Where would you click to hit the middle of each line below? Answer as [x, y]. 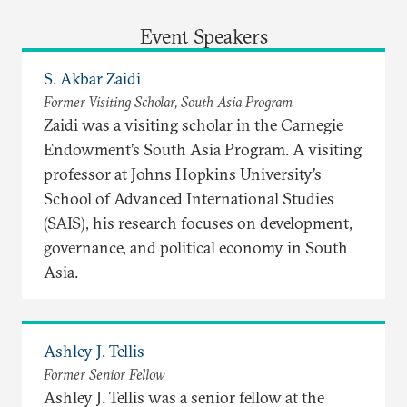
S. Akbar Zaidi [92, 78]
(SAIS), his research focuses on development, [198, 223]
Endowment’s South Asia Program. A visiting [203, 149]
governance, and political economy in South [196, 247]
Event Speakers [203, 36]
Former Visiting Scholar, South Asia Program [168, 101]
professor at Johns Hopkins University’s [183, 174]
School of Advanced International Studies [189, 198]
